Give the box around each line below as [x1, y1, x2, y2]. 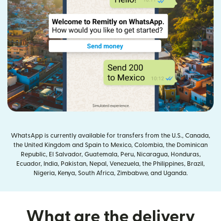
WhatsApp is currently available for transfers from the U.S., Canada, [11, 132, 210, 139]
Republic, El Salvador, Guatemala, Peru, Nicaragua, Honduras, [20, 151, 201, 157]
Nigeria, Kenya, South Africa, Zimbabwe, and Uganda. [33, 170, 188, 176]
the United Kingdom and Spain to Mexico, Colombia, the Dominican [13, 142, 208, 148]
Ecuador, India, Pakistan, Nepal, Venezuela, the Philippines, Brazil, [16, 160, 205, 167]
